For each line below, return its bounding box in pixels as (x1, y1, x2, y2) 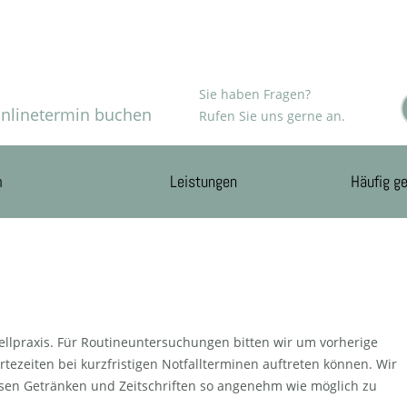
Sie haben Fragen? (198, 85, 311, 103)
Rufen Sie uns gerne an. (198, 107, 345, 124)
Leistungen (170, 171, 237, 192)
